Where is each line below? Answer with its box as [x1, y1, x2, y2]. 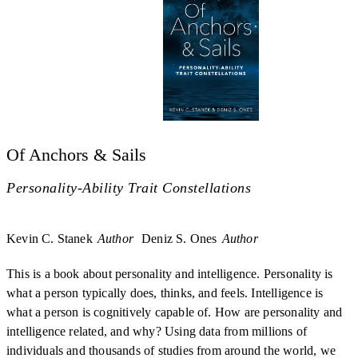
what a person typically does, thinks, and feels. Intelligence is [6, 285, 324, 300]
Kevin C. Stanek [6, 231, 93, 245]
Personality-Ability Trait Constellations [6, 179, 252, 196]
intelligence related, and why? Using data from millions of [6, 324, 308, 338]
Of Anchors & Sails [6, 144, 146, 165]
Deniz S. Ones [141, 231, 217, 245]
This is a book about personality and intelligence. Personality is [6, 266, 333, 280]
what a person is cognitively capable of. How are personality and [6, 304, 343, 319]
